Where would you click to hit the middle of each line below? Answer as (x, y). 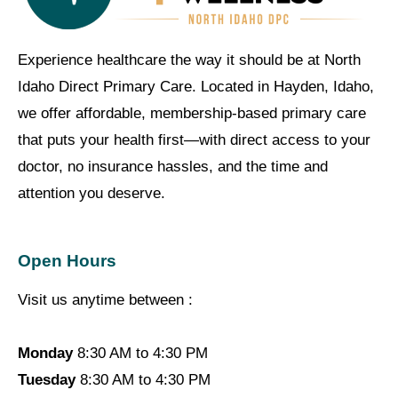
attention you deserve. (92, 194)
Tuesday (47, 380)
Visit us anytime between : (105, 300)
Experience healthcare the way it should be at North (189, 60)
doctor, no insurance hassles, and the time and (173, 167)
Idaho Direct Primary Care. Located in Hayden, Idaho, (196, 87)
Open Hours (67, 261)
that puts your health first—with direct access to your (194, 140)
